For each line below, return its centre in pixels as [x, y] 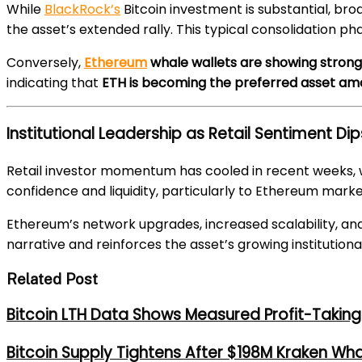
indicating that [54, 82]
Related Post [52, 278]
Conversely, [45, 62]
